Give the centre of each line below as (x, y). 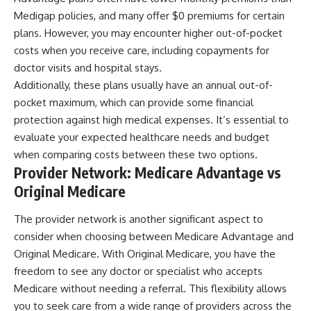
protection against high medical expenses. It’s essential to (151, 120)
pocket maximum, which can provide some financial (134, 103)
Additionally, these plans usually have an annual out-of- (143, 85)
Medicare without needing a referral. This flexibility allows (150, 288)
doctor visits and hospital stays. (88, 68)
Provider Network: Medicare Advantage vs (148, 173)
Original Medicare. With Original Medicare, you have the (145, 253)
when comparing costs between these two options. (136, 155)
